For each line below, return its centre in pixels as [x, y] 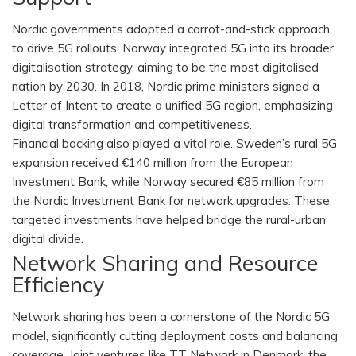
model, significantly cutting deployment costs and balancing [175, 336]
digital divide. [49, 239]
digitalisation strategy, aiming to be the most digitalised [165, 68]
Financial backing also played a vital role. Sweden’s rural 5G [174, 144]
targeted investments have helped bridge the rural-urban [169, 220]
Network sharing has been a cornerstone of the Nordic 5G [171, 317]
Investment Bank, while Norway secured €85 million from [168, 182]
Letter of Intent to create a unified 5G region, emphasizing [172, 106]
